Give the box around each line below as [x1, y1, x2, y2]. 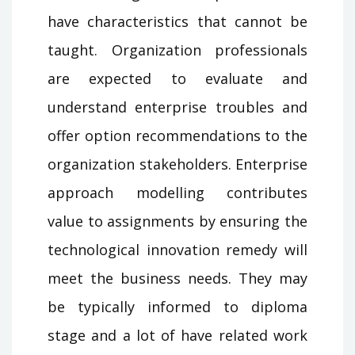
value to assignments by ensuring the [48, 211, 307, 231]
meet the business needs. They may [48, 268, 307, 288]
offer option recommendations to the [48, 125, 307, 145]
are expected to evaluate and [48, 68, 307, 88]
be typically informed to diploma [48, 296, 307, 316]
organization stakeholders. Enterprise [48, 154, 307, 174]
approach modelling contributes [48, 182, 307, 202]
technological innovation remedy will [48, 239, 307, 259]
